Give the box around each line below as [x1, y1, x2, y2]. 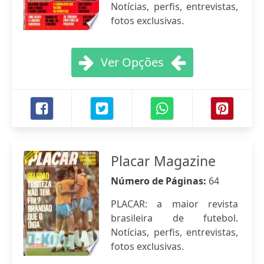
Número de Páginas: [111, 174, 209, 187]
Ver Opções [100, 54, 164, 70]
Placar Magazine [111, 151, 216, 170]
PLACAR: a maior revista [111, 197, 238, 210]
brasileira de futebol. [111, 212, 238, 225]
